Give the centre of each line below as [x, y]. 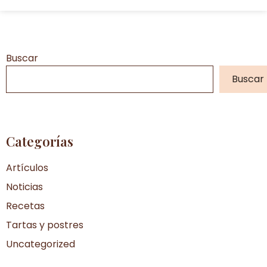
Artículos [27, 168]
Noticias [24, 187]
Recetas [25, 206]
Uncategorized [41, 244]
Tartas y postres [45, 225]
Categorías [40, 142]
